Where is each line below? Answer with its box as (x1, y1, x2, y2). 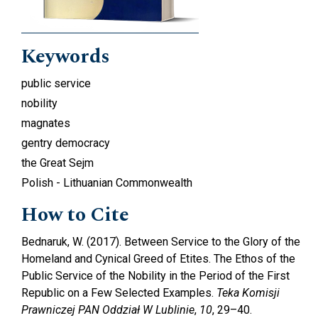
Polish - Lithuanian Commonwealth (21, 175, 192, 190)
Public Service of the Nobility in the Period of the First (21, 268, 290, 283)
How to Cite (21, 199, 129, 230)
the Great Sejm (21, 155, 94, 170)
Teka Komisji (216, 285, 280, 300)
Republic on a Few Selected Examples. (21, 285, 216, 300)
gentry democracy (21, 136, 110, 150)
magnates (21, 116, 70, 130)
